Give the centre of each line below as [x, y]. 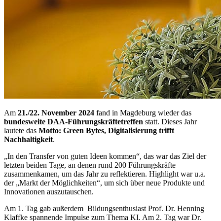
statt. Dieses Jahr [170, 122]
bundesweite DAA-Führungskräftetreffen [74, 122]
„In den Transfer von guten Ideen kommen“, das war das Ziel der [105, 156]
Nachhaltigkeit [28, 140]
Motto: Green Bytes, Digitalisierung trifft [106, 131]
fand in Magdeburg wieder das [143, 113]
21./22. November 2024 [55, 113]
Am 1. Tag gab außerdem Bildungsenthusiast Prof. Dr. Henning [104, 209]
